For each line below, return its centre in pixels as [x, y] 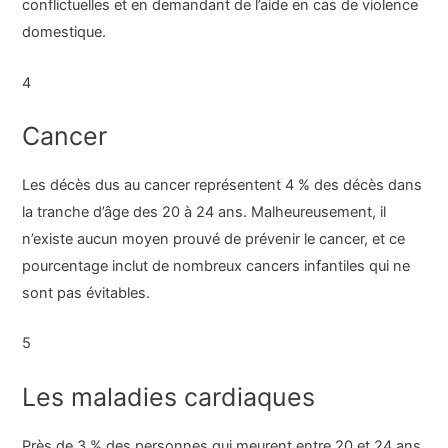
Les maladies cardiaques [169, 396]
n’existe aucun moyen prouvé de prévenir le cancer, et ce [214, 238]
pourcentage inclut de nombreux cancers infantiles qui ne [216, 265]
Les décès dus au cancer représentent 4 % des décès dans [222, 184]
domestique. [64, 32]
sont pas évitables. [86, 292]
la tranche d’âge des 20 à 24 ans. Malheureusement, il [204, 211]
